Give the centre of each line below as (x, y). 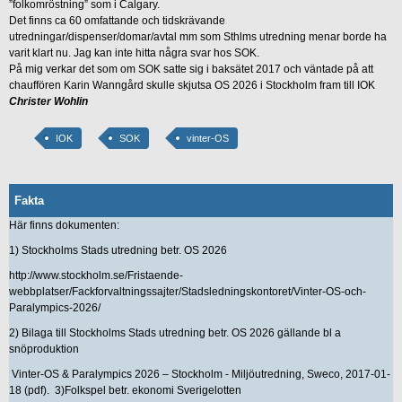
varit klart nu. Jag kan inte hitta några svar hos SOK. (134, 53)
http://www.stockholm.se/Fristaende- (96, 276)
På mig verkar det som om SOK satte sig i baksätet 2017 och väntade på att (191, 70)
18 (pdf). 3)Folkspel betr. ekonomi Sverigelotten (125, 391)
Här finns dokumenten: (64, 226)
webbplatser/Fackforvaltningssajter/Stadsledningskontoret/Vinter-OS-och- (188, 292)
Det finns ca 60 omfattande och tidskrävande (117, 21)
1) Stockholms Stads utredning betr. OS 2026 (118, 251)
